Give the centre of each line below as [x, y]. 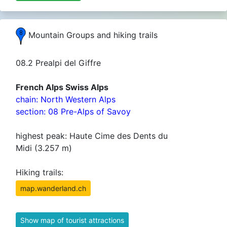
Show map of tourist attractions [72, 220]
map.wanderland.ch [53, 188]
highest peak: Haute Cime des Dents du [92, 136]
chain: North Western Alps [66, 99]
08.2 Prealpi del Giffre [58, 63]
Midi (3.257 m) [44, 148]
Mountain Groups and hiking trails [92, 35]
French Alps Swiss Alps [62, 87]
